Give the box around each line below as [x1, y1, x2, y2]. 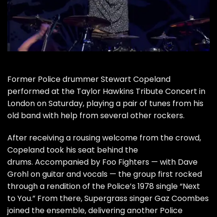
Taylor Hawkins [77, 86, 134, 97]
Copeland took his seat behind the [7, 144, 138, 155]
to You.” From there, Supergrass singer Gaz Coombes [7, 192, 209, 204]
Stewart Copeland [101, 74, 170, 85]
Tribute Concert [136, 86, 197, 97]
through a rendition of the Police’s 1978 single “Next [7, 180, 200, 192]
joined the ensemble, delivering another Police [7, 204, 183, 216]
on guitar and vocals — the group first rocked [29, 168, 202, 180]
